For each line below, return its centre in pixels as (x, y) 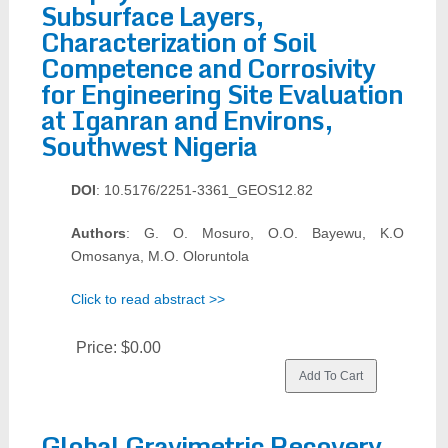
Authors (98, 233)
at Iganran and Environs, (186, 120)
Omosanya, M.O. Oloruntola (159, 256)
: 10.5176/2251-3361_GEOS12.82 (204, 190)
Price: (98, 347)
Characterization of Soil (178, 42)
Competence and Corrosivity (207, 68)
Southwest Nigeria (148, 146)
